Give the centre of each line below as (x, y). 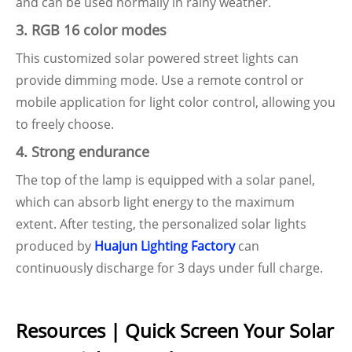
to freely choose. (65, 124)
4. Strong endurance (82, 152)
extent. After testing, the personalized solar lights (161, 224)
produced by (55, 246)
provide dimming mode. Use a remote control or (160, 80)
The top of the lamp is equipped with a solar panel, (165, 180)
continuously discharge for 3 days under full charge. (169, 268)
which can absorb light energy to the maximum (155, 202)
